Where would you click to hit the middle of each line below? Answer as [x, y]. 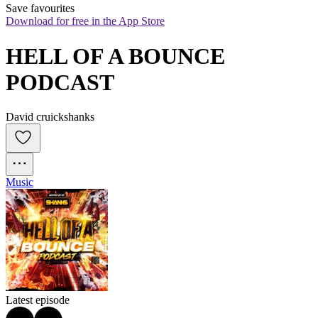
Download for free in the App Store [85, 21]
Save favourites [40, 9]
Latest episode [38, 300]
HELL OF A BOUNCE [115, 56]
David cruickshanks [50, 117]
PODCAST [60, 82]
